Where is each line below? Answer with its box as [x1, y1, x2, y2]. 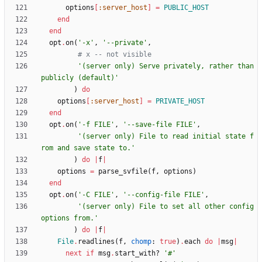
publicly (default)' [41, 74, 119, 82]
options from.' [41, 214, 98, 223]
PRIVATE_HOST [156, 97, 205, 106]
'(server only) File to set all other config [78, 202, 254, 211]
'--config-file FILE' [123, 191, 205, 199]
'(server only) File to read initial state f [78, 132, 254, 141]
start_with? [115, 249, 160, 258]
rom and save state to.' [41, 144, 135, 153]
